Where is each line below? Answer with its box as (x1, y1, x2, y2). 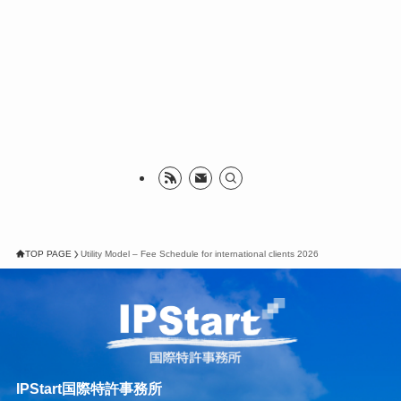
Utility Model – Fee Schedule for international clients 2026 (80, 249, 319, 260)
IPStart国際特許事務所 (15, 380, 162, 397)
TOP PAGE (24, 249, 72, 260)
